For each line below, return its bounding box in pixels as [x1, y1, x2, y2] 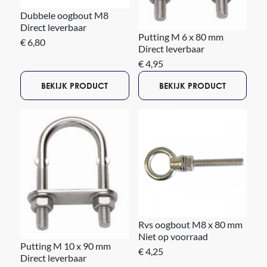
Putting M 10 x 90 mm [20, 240, 111, 252]
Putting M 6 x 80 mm [138, 30, 223, 42]
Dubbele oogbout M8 [20, 10, 108, 21]
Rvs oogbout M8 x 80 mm [138, 219, 243, 231]
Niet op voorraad [138, 231, 208, 243]
